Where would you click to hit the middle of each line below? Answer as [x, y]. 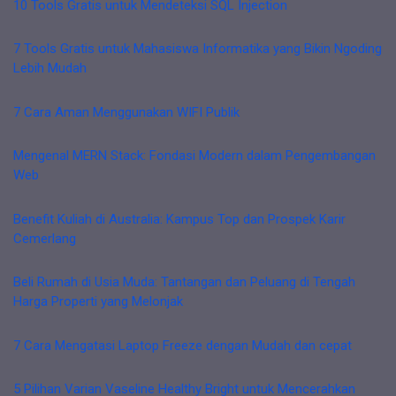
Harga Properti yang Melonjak [98, 301]
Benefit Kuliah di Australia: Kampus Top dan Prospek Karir [179, 219]
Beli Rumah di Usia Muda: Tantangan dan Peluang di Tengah [184, 282]
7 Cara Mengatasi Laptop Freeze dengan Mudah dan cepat [183, 345]
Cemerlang [45, 238]
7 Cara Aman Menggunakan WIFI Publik [126, 112]
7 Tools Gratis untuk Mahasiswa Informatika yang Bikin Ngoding [198, 49]
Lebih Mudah [50, 68]
